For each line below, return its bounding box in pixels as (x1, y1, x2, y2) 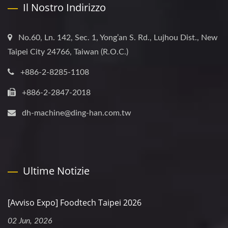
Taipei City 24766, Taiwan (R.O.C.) (8, 47, 128, 56)
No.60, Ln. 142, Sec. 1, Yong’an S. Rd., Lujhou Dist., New (18, 33, 218, 42)
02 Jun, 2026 (8, 216, 52, 225)
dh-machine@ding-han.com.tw (22, 108, 131, 117)
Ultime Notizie (23, 163, 90, 178)
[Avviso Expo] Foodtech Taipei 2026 (8, 196, 141, 208)
